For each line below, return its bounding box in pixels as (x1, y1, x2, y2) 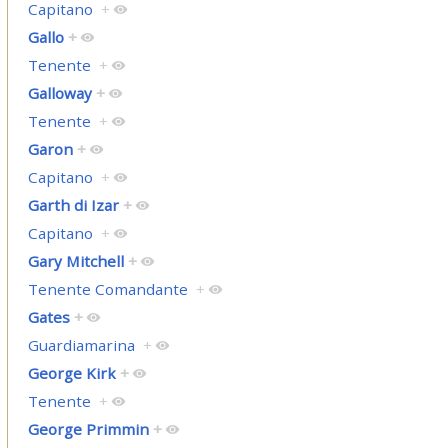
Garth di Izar (27, 195, 119, 216)
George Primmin (27, 419, 149, 440)
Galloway (27, 83, 92, 104)
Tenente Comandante (27, 279, 188, 300)
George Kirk (27, 363, 116, 384)
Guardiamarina (27, 335, 135, 356)
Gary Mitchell (27, 251, 124, 272)
